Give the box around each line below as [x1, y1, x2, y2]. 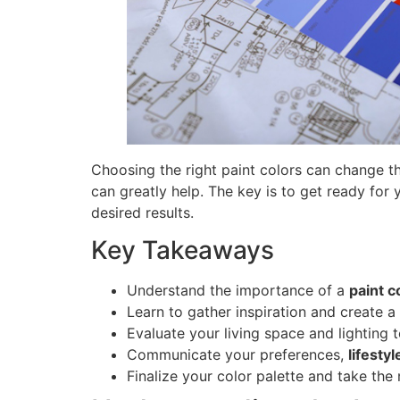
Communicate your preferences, [127, 346, 348, 364]
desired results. [91, 203, 194, 221]
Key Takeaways [91, 235, 274, 266]
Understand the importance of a [127, 281, 349, 300]
